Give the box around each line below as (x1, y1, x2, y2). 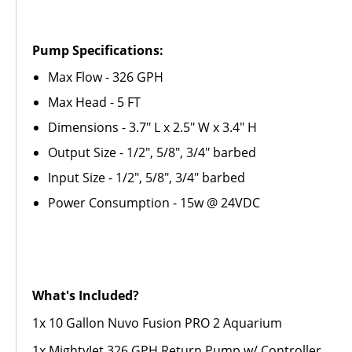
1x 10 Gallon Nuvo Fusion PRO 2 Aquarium (32, 314, 282, 332)
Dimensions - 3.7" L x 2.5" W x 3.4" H (48, 119, 257, 136)
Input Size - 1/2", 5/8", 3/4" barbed (48, 169, 245, 186)
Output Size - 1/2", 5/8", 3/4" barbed (48, 144, 256, 161)
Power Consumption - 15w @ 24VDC (48, 194, 260, 211)
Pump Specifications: (32, 42, 163, 59)
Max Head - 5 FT (48, 93, 141, 111)
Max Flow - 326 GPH (48, 68, 163, 86)
